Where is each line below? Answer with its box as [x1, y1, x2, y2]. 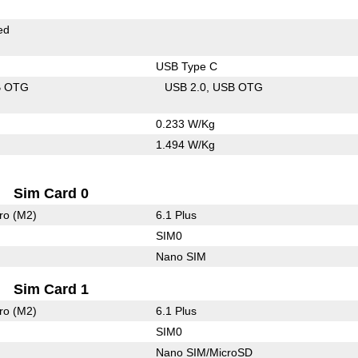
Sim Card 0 [14, 185, 89, 201]
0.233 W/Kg [155, 117, 215, 130]
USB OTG [213, 80, 264, 93]
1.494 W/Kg [155, 137, 215, 151]
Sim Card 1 [14, 280, 89, 297]
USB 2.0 [165, 80, 207, 93]
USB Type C [155, 59, 217, 73]
